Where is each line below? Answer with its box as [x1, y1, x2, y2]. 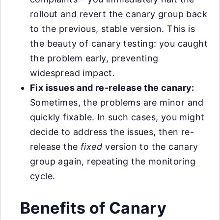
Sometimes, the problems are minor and [30, 97, 204, 108]
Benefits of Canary [20, 198, 167, 218]
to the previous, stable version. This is [30, 24, 195, 34]
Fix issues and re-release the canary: [30, 82, 194, 93]
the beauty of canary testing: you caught [30, 38, 208, 49]
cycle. [30, 171, 55, 181]
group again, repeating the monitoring [30, 156, 196, 166]
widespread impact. [30, 68, 115, 78]
